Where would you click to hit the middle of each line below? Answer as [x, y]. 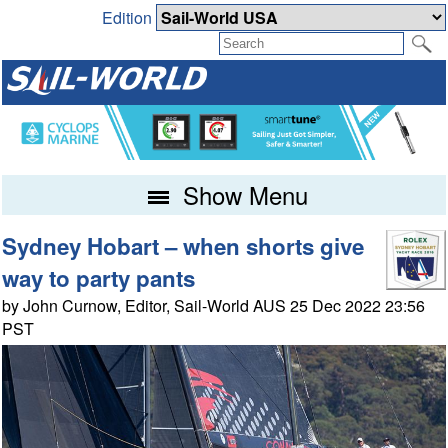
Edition [128, 18]
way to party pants [99, 277]
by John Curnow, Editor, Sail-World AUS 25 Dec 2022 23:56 [214, 305]
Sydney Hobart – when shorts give [183, 245]
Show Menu [241, 194]
